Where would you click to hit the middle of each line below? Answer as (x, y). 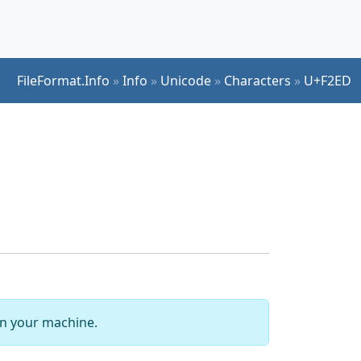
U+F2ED (328, 80)
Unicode (186, 80)
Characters (257, 80)
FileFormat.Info (63, 80)
